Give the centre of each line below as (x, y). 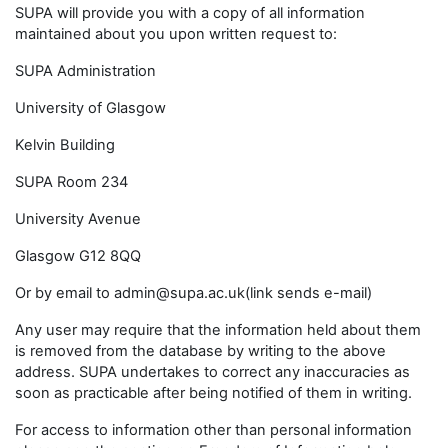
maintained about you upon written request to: (176, 34)
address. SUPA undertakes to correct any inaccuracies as (212, 372)
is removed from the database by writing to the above (200, 351)
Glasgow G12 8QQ (78, 256)
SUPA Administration (85, 71)
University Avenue (78, 219)
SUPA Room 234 (71, 182)
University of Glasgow (90, 108)
